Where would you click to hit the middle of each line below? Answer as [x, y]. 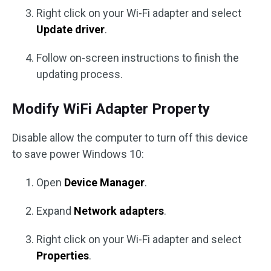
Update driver [70, 30]
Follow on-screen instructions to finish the [138, 58]
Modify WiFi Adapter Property [111, 109]
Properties [63, 256]
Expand [55, 211]
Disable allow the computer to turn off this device [130, 138]
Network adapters [119, 211]
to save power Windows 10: [78, 154]
